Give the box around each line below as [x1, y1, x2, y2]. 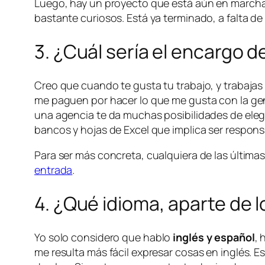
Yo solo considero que [34, 230, 143, 244]
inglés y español [173, 230, 255, 244]
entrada [34, 162, 73, 177]
